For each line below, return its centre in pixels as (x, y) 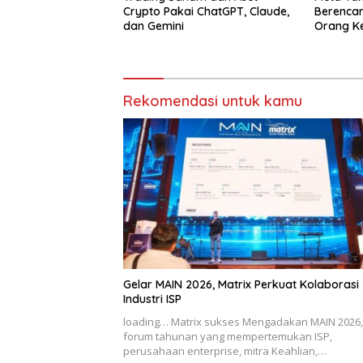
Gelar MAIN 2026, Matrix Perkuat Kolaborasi (241, 284)
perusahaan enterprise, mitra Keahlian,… (225, 350)
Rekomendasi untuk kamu (213, 101)
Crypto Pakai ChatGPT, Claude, (206, 12)
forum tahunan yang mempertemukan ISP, (228, 336)
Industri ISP (152, 299)
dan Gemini (154, 26)
